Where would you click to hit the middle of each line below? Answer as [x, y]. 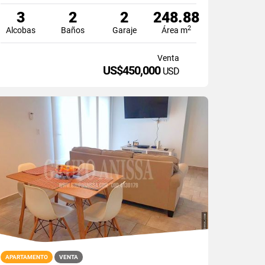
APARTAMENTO [27, 257]
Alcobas [21, 30]
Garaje [124, 30]
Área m [175, 30]
